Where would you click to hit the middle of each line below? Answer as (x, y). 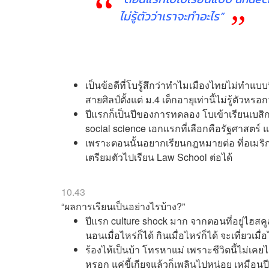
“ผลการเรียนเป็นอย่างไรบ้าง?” (123, 207)
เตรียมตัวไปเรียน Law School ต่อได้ (159, 157)
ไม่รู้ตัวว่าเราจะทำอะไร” (171, 17)
